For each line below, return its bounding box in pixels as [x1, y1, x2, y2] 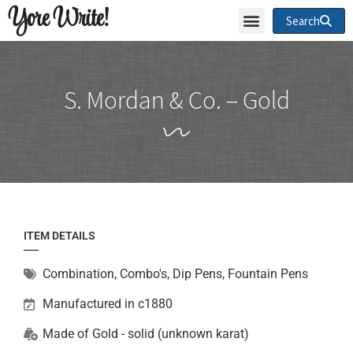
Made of [43, 326, 92, 341]
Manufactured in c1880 [43, 296, 173, 311]
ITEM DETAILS [24, 229, 95, 242]
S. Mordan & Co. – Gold [63, 84, 290, 116]
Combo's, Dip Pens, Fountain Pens [120, 266, 308, 281]
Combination [43, 266, 114, 281]
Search [285, 13, 320, 28]
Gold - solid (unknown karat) [92, 326, 249, 341]
